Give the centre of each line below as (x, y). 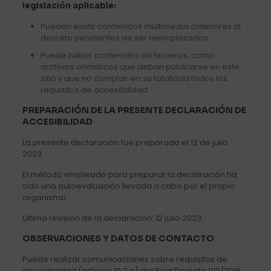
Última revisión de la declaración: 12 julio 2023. (113, 218)
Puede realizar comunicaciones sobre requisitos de (125, 259)
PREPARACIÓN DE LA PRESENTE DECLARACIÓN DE (134, 110)
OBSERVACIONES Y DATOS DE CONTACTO (118, 238)
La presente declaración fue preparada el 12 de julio (125, 142)
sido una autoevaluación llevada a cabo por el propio (129, 186)
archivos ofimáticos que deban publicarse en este (140, 67)
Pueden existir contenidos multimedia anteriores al (140, 26)
